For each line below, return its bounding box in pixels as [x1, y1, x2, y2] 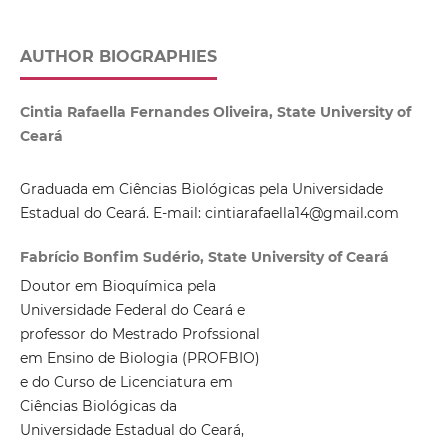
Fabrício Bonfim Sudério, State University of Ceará [19, 248, 389, 267]
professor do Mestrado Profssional [19, 325, 260, 344]
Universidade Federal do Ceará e [19, 301, 245, 320]
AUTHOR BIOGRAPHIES [19, 47, 217, 67]
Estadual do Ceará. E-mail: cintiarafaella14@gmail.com [19, 204, 399, 223]
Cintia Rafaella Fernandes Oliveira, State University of [19, 103, 411, 122]
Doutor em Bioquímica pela [19, 277, 216, 296]
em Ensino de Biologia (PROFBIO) [19, 349, 260, 368]
